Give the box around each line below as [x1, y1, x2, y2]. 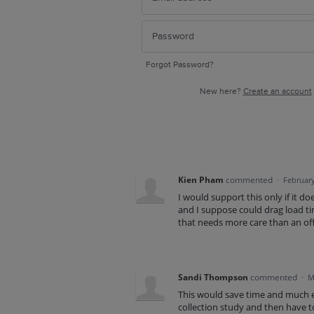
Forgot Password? [146, 60, 214, 71]
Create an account [243, 86, 312, 97]
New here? [199, 86, 243, 97]
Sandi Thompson [177, 271, 248, 284]
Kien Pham [177, 174, 224, 186]
